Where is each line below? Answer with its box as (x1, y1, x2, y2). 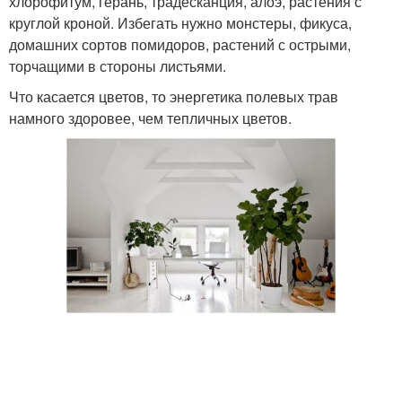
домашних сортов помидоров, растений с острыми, (9, 34, 351, 56)
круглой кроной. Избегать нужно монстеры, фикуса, (9, 13, 352, 34)
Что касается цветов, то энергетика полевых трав (9, 86, 338, 108)
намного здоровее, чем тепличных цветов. (9, 108, 292, 129)
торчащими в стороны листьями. (9, 56, 226, 77)
